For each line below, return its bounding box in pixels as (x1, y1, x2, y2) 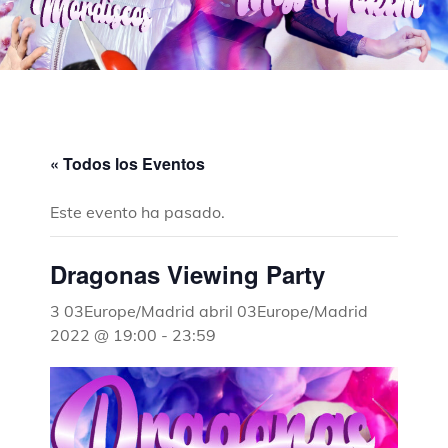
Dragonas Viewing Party (50, 256, 325, 291)
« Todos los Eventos (50, 151, 205, 175)
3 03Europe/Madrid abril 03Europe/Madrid (50, 300, 368, 321)
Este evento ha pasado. (50, 201, 225, 222)
